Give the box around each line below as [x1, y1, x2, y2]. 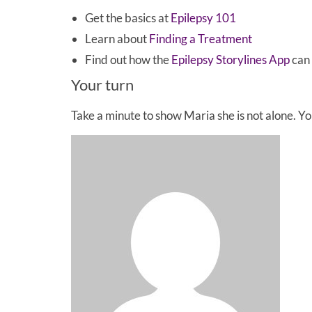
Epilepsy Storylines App [171, 52, 290, 67]
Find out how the [85, 52, 171, 67]
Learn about [85, 31, 149, 46]
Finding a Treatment [149, 31, 252, 46]
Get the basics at [85, 10, 171, 25]
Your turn [71, 75, 134, 94]
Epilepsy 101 [171, 10, 236, 25]
